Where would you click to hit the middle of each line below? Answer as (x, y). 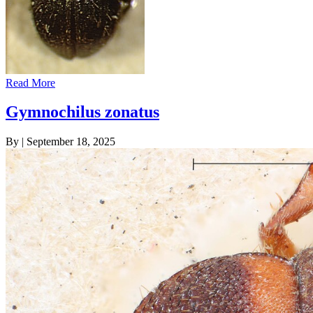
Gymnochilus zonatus (82, 112)
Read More (30, 82)
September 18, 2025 (71, 142)
